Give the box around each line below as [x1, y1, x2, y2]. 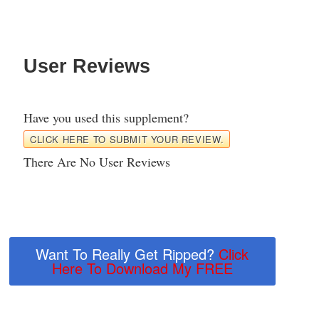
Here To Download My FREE [51, 258, 233, 279]
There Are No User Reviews [23, 153, 170, 171]
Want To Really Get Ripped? [36, 244, 219, 265]
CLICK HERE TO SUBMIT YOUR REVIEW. [30, 132, 224, 147]
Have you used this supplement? [23, 109, 189, 127]
